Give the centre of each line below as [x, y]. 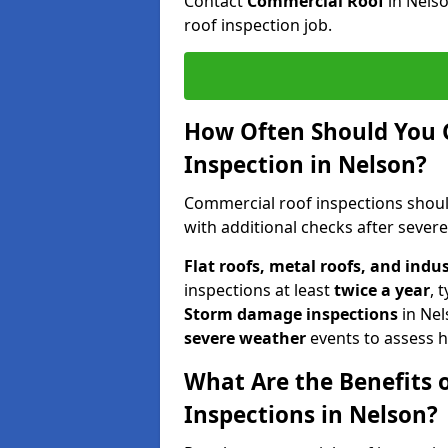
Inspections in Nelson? [311, 414]
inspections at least [259, 289]
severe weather [245, 337]
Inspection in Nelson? [305, 164]
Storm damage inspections [291, 313]
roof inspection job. [258, 24]
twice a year [382, 289]
